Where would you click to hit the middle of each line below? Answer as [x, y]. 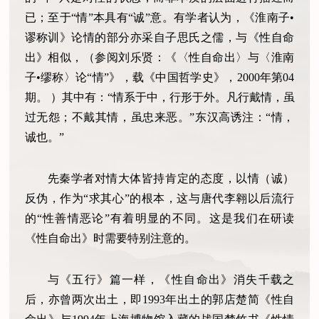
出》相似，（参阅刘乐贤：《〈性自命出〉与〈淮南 [159, 58]
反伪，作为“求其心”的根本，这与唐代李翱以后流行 [159, 198]
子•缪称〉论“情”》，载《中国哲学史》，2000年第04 [159, 78]
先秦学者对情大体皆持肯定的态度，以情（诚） [171, 178]
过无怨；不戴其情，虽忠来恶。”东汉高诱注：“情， [159, 117]
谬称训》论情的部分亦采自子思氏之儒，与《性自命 [159, 38]
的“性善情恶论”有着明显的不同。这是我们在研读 [159, 218]
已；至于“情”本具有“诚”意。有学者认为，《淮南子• [159, 18]
